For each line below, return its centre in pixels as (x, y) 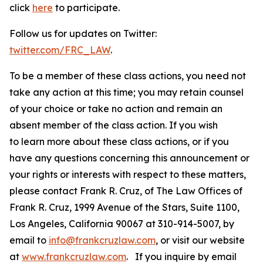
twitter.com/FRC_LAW (60, 50)
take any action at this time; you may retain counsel (127, 92)
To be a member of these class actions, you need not (128, 76)
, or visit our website (200, 240)
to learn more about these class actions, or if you (119, 141)
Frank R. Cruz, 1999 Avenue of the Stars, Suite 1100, (124, 207)
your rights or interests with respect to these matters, (128, 174)
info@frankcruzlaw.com (102, 240)
